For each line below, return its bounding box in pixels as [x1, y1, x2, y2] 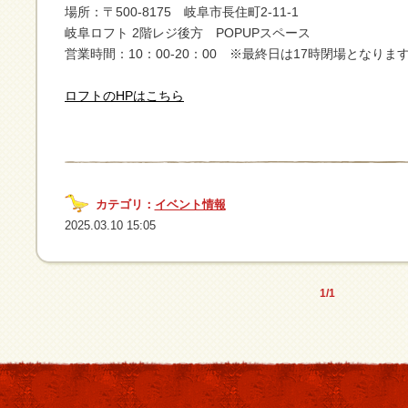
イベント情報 [154, 197, 226, 211]
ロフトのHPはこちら [65, 88, 184, 103]
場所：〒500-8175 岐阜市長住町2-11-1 [65, 5, 299, 19]
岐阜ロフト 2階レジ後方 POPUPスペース [65, 25, 311, 40]
